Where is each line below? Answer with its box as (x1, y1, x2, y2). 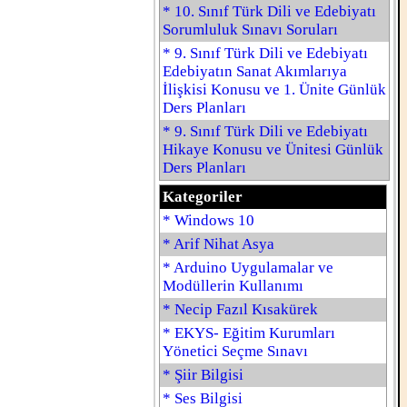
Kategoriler (163, 188, 243, 205)
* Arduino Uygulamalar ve (163, 259, 333, 276)
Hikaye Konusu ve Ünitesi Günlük (163, 141, 383, 158)
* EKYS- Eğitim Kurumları (163, 324, 335, 342)
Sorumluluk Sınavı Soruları (163, 21, 338, 38)
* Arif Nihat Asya (163, 235, 274, 253)
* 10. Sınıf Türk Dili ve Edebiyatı (163, 3, 376, 20)
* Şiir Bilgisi (163, 366, 243, 383)
